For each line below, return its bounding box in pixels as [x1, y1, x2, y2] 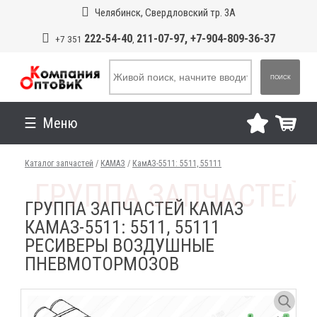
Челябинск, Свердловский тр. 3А [94, 6, 236, 19]
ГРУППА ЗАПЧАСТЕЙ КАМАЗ [25, 198, 244, 219]
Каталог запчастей [25, 158, 93, 168]
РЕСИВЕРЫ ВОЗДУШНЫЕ [25, 235, 215, 256]
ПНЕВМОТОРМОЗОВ [25, 253, 180, 275]
